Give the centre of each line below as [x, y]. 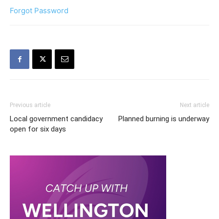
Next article [195, 105]
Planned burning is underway [164, 119]
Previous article [30, 105]
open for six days [38, 129]
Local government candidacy [56, 119]
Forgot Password [39, 11]
